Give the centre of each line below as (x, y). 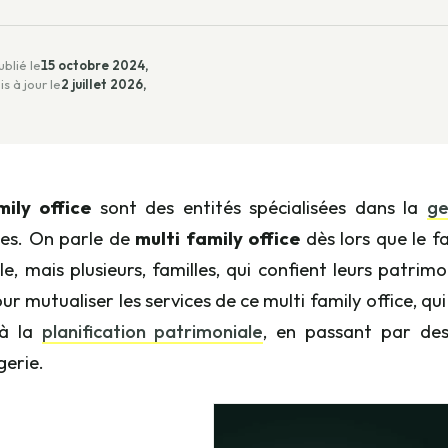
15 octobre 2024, (94, 65)
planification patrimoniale (152, 331)
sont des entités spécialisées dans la (263, 207)
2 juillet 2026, (103, 84)
